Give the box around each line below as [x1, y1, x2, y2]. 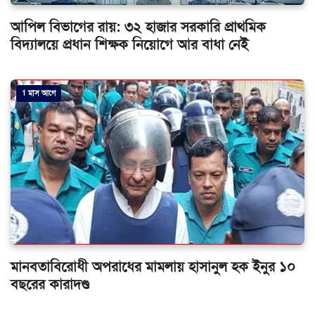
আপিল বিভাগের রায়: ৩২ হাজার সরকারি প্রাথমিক [11, 18, 266, 37]
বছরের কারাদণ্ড [11, 276, 89, 294]
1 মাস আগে [22, 89, 56, 98]
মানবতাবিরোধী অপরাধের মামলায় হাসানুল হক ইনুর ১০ [11, 258, 295, 276]
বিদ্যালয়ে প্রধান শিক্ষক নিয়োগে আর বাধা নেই [11, 36, 248, 54]
